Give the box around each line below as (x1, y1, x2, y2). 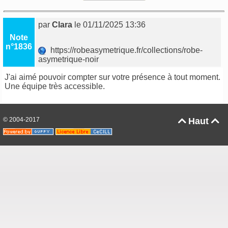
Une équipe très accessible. (5, 82, 105, 91)
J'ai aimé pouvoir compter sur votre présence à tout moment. (5, 73, 221, 82)
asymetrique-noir (38, 55, 101, 64)
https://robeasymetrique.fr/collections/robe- (46, 46, 203, 55)
